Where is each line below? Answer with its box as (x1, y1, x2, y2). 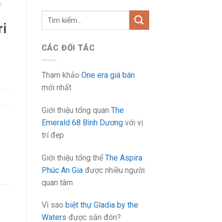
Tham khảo (41, 70, 81, 80)
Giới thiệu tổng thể (41, 153, 105, 163)
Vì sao (41, 200, 65, 210)
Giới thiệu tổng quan (41, 105, 111, 115)
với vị (122, 117, 143, 127)
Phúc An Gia (41, 165, 83, 175)
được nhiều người (82, 165, 145, 175)
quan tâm (41, 177, 73, 187)
